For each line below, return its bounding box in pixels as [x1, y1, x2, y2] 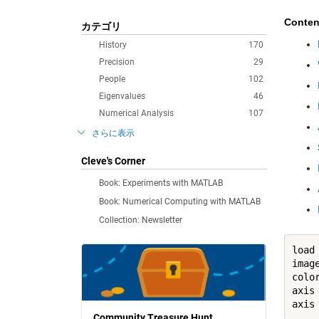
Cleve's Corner [81, 155, 145, 167]
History [99, 40, 127, 50]
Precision [99, 57, 135, 67]
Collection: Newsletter [99, 215, 182, 225]
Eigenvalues [99, 91, 145, 101]
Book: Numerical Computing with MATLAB [99, 197, 261, 206]
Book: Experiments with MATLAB [99, 178, 223, 188]
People [99, 74, 125, 84]
